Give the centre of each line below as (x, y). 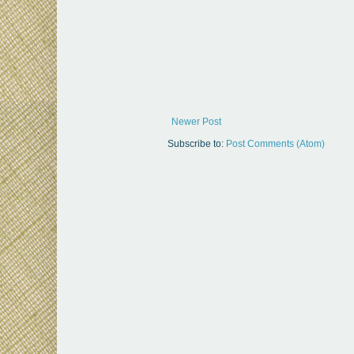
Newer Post (196, 122)
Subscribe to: (197, 144)
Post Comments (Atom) (275, 144)
